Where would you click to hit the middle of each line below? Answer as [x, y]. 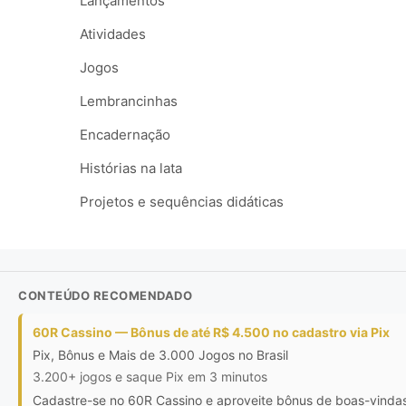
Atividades [113, 34]
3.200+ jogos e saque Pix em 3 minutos [150, 377]
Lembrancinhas [129, 101]
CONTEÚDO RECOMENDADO [105, 295]
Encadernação [125, 135]
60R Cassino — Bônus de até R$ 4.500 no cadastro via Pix [211, 332]
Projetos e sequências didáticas [182, 202]
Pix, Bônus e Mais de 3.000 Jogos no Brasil [160, 355]
